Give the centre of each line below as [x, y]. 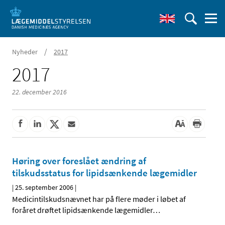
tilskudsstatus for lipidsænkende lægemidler [104, 173]
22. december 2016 [39, 92]
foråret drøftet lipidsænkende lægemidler [82, 210]
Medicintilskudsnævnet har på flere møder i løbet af [99, 199]
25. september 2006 [44, 188]
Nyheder [25, 52]
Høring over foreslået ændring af [79, 161]
